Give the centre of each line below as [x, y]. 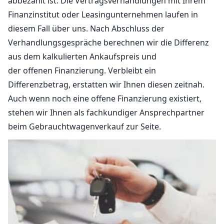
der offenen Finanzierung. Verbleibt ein [82, 71]
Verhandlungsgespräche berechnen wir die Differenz [108, 43]
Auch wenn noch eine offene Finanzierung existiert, [105, 99]
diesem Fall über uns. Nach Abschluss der [86, 29]
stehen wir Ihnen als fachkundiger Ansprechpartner [106, 113]
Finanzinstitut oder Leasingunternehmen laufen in [103, 15]
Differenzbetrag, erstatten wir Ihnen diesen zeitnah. [106, 85]
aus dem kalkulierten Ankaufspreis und [82, 57]
